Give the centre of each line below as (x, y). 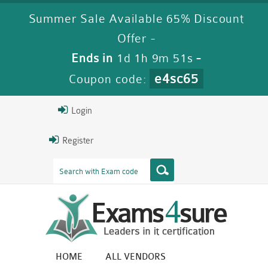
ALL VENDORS (135, 257)
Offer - (136, 39)
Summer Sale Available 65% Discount (136, 19)
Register (77, 141)
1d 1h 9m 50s (155, 58)
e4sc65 (177, 79)
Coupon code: (109, 79)
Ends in (94, 58)
